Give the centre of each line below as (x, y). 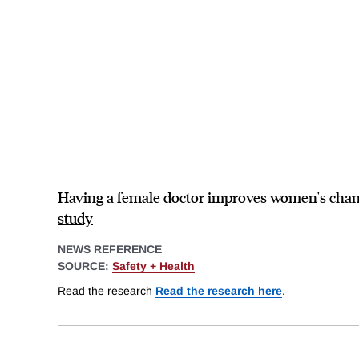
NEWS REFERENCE (110, 249)
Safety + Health (153, 266)
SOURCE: (85, 266)
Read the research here (219, 291)
